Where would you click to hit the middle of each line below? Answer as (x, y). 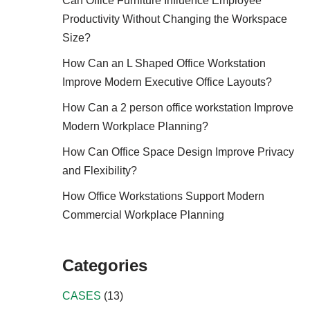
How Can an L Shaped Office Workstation (164, 63)
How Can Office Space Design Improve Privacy (178, 152)
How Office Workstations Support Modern (163, 196)
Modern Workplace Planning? (135, 126)
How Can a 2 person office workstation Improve (177, 108)
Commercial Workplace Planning (143, 215)
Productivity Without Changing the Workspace (174, 19)
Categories (104, 265)
